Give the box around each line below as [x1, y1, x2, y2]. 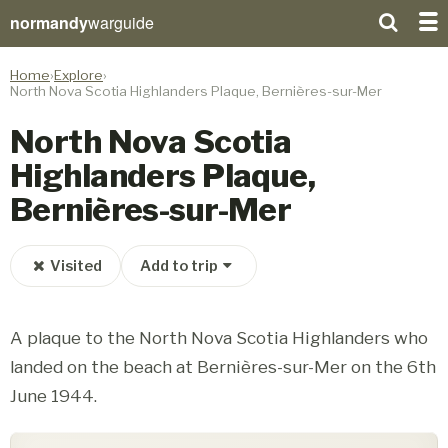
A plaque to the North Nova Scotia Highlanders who [10, 327, 428, 348]
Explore [54, 67, 103, 83]
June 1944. [10, 385, 97, 406]
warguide [88, 11, 154, 34]
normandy [10, 11, 88, 34]
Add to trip [139, 257, 218, 275]
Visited [49, 257, 102, 275]
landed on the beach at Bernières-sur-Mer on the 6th [10, 356, 436, 377]
